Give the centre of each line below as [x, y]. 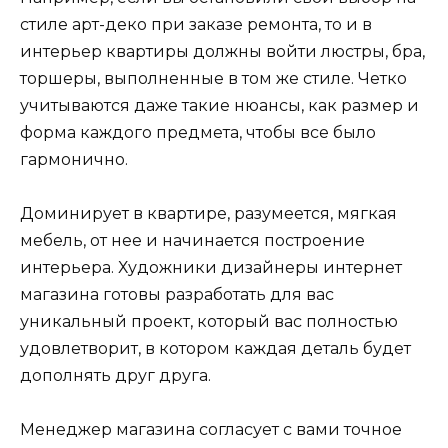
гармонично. [74, 159]
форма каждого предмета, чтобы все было [198, 132]
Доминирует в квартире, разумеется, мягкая [208, 214]
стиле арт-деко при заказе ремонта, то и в [196, 24]
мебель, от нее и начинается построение [192, 241]
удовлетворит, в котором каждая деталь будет [215, 349]
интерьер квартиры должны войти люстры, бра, [222, 51]
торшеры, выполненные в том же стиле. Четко [213, 78]
